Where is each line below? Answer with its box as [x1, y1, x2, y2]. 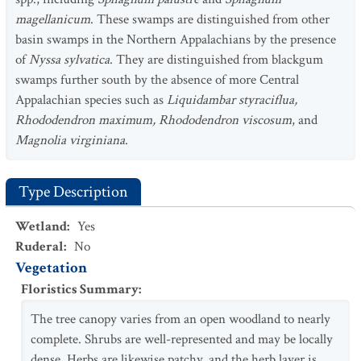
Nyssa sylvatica [29, 51, 110, 68]
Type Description [19, 181, 128, 202]
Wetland [15, 218, 67, 235]
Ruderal [15, 238, 64, 255]
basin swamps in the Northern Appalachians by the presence [15, 31, 336, 48]
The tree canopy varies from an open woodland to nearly [31, 310, 330, 328]
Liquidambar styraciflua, [167, 91, 297, 109]
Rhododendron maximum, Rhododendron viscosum [15, 111, 292, 129]
